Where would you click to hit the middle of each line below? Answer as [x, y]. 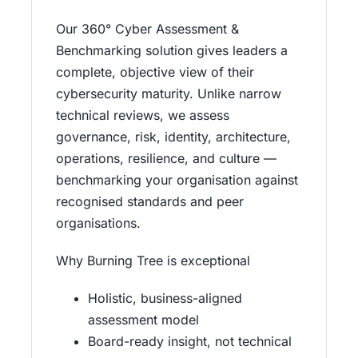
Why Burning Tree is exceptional [153, 261]
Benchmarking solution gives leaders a [171, 51]
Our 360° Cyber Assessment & [147, 29]
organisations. [98, 223]
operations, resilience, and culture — [166, 159]
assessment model [143, 320]
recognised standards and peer [149, 202]
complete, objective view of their [155, 72]
